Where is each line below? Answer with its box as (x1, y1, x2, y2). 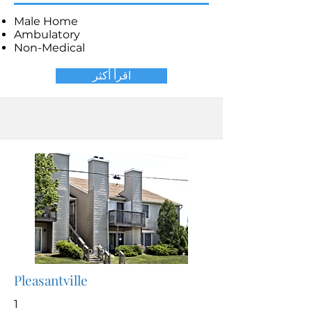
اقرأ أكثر (92, 69, 131, 82)
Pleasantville (14, 271, 88, 289)
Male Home (14, 15, 78, 28)
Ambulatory (14, 28, 80, 41)
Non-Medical (14, 41, 85, 54)
